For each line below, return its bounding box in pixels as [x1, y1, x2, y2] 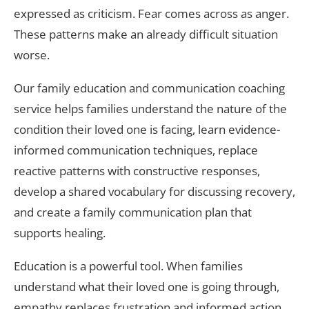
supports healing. [14, 224, 106, 241]
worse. [14, 46, 50, 63]
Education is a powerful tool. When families [14, 257, 243, 274]
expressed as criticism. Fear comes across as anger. [14, 5, 289, 21]
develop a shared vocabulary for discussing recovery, [14, 183, 295, 199]
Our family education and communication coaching [14, 79, 285, 96]
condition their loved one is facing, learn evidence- [14, 121, 280, 137]
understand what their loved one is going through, [14, 278, 279, 295]
